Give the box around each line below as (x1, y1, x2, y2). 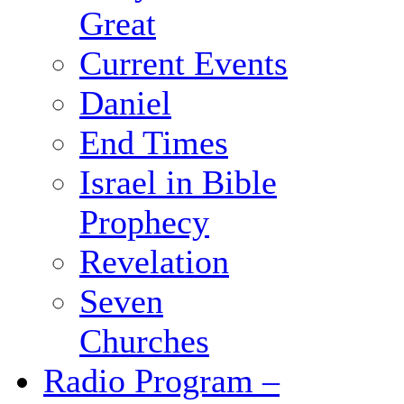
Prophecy (79, 203, 209, 242)
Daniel (79, 84, 171, 123)
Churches (79, 322, 209, 361)
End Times (79, 124, 228, 162)
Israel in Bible (79, 163, 277, 202)
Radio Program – (43, 362, 280, 400)
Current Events (79, 44, 288, 83)
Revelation (79, 243, 229, 281)
